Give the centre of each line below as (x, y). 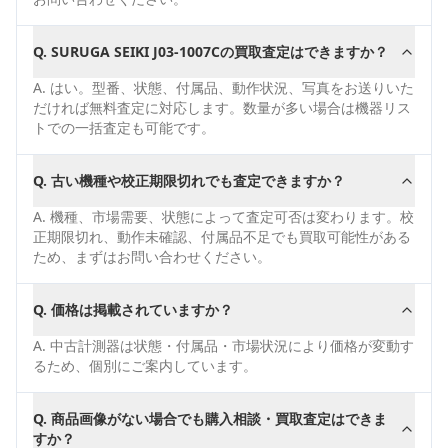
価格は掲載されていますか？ (142, 309)
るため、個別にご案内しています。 (145, 365)
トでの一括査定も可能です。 (124, 127)
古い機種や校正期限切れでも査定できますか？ (198, 180)
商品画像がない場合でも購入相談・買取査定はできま (219, 418)
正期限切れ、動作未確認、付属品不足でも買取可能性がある (222, 236)
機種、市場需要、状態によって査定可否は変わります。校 (232, 216)
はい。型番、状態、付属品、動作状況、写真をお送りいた (232, 87)
